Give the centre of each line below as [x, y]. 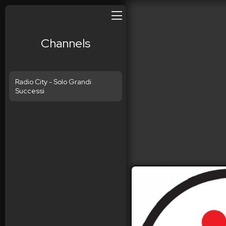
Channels [66, 43]
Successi [30, 91]
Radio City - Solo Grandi [53, 82]
